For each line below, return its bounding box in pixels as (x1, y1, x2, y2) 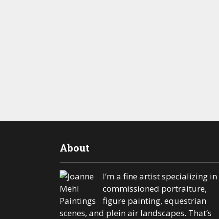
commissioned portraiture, (102, 182, 207, 194)
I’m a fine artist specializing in (102, 170, 217, 182)
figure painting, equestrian (102, 195, 206, 206)
